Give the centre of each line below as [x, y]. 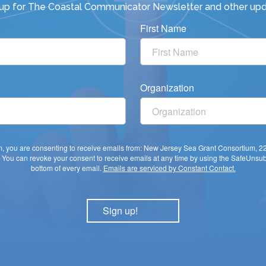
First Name [163, 28]
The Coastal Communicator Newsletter [116, 7]
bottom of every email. [67, 168]
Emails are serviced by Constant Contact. [169, 168]
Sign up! [120, 210]
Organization [167, 88]
